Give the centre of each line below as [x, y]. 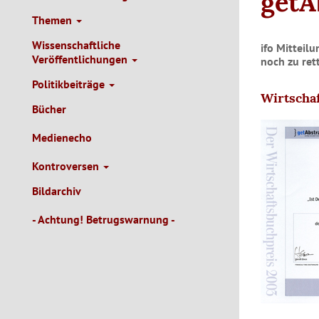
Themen [53, 20]
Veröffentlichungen [81, 59]
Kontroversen [67, 166]
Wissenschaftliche [76, 45]
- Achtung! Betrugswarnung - [104, 219]
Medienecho [62, 137]
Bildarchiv [57, 191]
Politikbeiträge [70, 84]
